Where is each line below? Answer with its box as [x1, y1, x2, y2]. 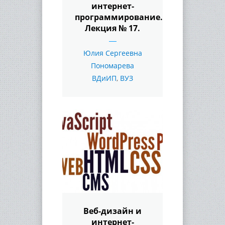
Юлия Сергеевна [83, 48, 142, 58]
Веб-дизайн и [83, 205, 142, 216]
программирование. [75, 11, 163, 23]
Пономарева [91, 60, 134, 70]
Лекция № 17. [85, 22, 140, 34]
